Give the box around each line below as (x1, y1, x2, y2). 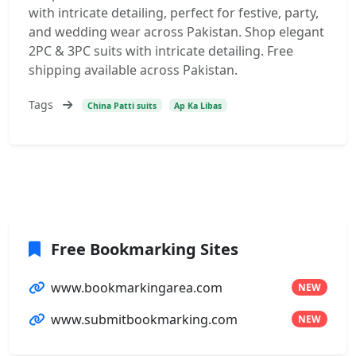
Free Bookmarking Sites (47, 238, 238, 260)
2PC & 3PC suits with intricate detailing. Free (29, 42, 293, 60)
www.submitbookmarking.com (51, 310, 238, 328)
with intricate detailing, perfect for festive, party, (29, 4, 319, 21)
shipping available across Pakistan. (29, 61, 238, 79)
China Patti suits (87, 99, 157, 111)
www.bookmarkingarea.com (51, 278, 222, 296)
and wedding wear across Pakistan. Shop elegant (29, 23, 324, 41)
